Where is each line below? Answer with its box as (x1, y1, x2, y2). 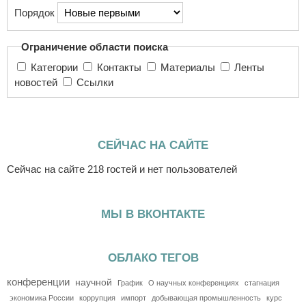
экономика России (10, 293, 74, 302)
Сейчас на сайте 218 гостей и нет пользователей (7, 163, 237, 175)
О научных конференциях (148, 278, 239, 287)
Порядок (14, 6, 57, 18)
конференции (7, 275, 70, 288)
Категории (31, 61, 81, 73)
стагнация (245, 278, 279, 287)
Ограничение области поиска (21, 40, 168, 53)
